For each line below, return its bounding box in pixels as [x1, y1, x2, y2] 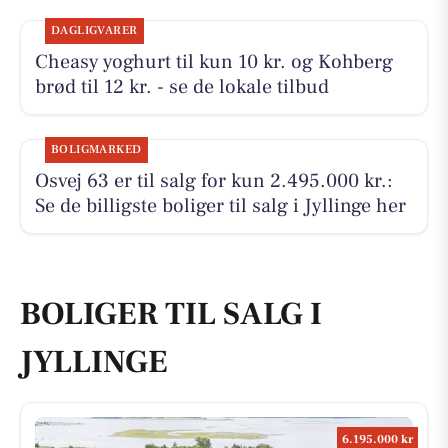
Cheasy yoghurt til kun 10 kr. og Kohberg [34, 49, 393, 76]
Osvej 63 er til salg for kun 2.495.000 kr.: [34, 168, 393, 195]
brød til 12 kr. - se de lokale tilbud [34, 74, 329, 101]
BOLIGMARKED [50, 142, 142, 158]
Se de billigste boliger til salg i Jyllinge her [34, 193, 406, 220]
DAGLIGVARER [50, 23, 138, 39]
